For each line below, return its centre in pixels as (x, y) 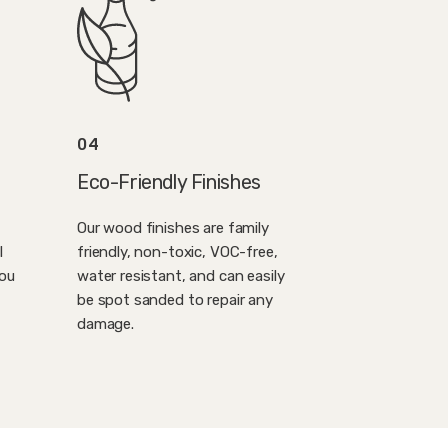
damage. (105, 324)
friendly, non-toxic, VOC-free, (177, 252)
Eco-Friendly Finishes (169, 183)
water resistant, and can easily (181, 276)
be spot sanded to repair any (175, 300)
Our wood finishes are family (173, 228)
